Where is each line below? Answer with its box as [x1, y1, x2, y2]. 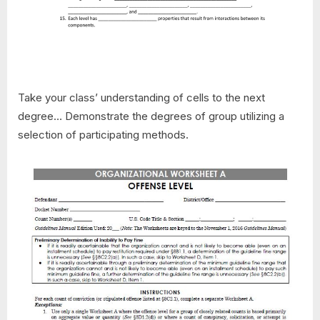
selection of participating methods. [18, 128, 189, 141]
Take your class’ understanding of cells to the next [18, 91, 265, 104]
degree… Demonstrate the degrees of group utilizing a [18, 109, 284, 123]
